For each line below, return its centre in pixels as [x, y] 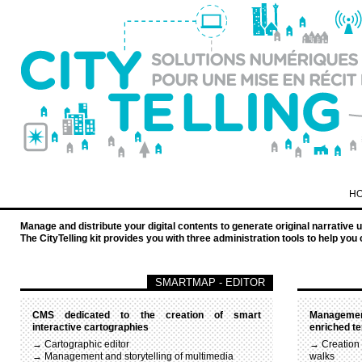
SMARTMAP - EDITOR [210, 282]
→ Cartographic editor [81, 345]
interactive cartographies [90, 328]
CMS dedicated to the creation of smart [147, 316]
